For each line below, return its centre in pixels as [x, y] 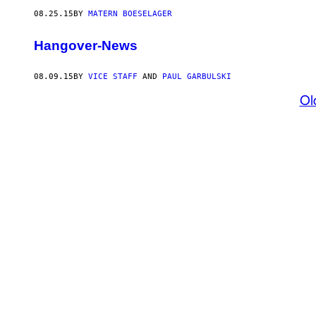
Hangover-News [86, 45]
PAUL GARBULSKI [197, 77]
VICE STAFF [113, 77]
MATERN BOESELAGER [130, 13]
